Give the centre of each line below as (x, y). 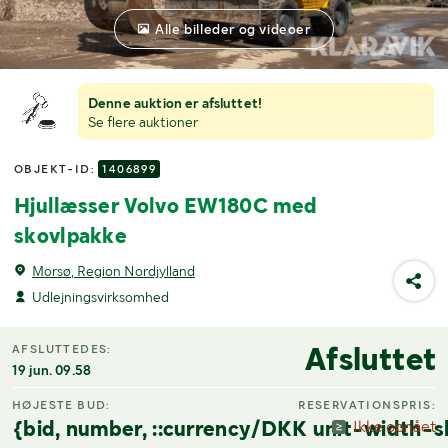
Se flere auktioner (143, 122)
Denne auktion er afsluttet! (175, 103)
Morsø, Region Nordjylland (113, 271)
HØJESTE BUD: (61, 405)
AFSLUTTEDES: (62, 348)
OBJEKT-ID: (56, 169)
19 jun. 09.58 (51, 369)
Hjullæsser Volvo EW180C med (166, 206)
